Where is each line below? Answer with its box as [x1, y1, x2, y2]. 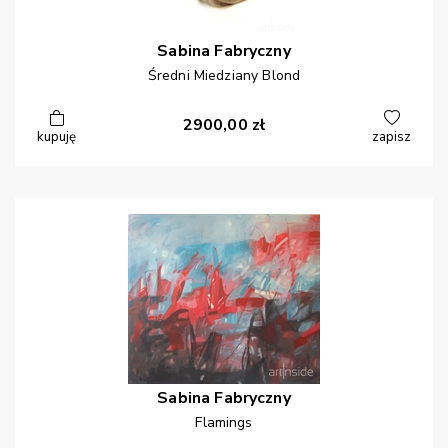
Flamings [195, 413, 253, 433]
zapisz [372, 128, 411, 147]
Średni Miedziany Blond [147, 66, 301, 86]
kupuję [37, 128, 76, 147]
